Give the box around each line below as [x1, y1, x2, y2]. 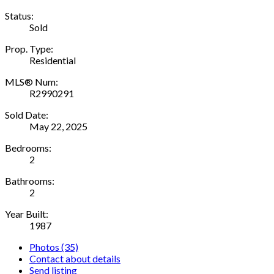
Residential [29, 54, 76, 66]
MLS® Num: [5, 75, 58, 87]
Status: [5, 9, 34, 21]
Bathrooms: [5, 174, 54, 187]
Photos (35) [29, 240, 78, 253]
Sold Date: [5, 108, 48, 120]
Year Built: [5, 207, 48, 220]
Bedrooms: [5, 141, 51, 154]
